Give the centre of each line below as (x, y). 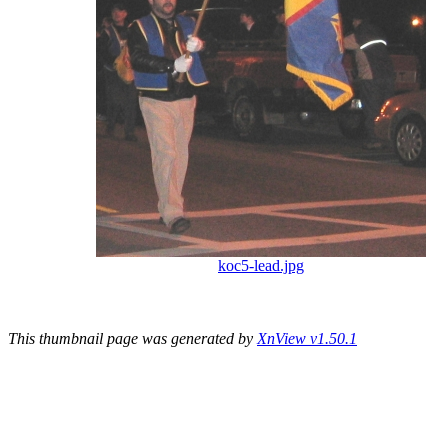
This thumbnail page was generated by (132, 339)
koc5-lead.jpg (261, 266)
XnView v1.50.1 (307, 339)
